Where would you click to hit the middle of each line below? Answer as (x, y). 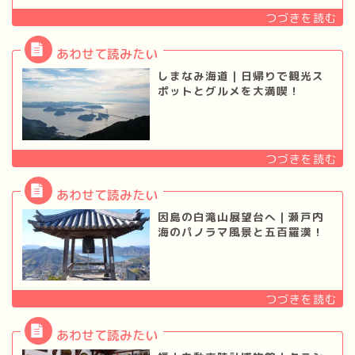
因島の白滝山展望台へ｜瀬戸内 (240, 216)
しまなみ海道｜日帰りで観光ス (240, 76)
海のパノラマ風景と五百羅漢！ (240, 231)
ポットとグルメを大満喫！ (229, 91)
